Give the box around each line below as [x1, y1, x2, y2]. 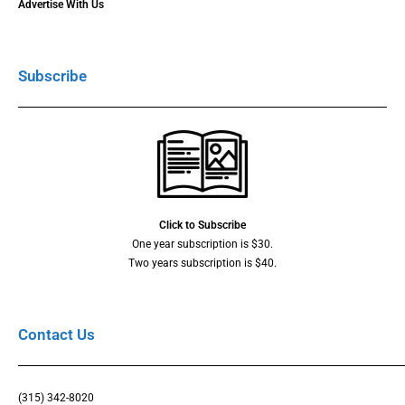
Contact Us [18, 325, 95, 344]
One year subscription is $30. [132, 237, 273, 250]
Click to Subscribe [159, 218, 246, 231]
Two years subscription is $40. [128, 256, 277, 269]
